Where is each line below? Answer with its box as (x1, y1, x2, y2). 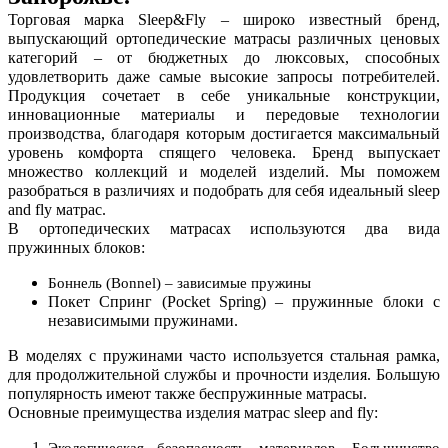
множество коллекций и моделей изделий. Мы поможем (8, 162, 440, 180)
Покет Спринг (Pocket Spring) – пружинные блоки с (48, 292, 440, 310)
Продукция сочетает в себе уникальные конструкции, (8, 86, 440, 104)
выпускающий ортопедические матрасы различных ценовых (8, 29, 440, 47)
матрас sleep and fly (244, 403, 374, 421)
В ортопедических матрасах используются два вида (8, 219, 440, 237)
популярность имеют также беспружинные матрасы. (8, 384, 367, 402)
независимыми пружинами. (48, 311, 242, 329)
